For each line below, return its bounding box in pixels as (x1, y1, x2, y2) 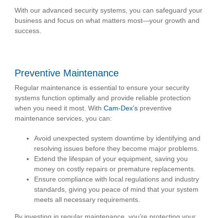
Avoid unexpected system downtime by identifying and (34, 134, 200, 143)
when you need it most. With (15, 104, 104, 112)
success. (15, 27, 41, 35)
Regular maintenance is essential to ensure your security (15, 84, 189, 92)
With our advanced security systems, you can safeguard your (15, 6, 202, 15)
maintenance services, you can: (15, 114, 112, 123)
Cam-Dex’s (104, 104, 138, 112)
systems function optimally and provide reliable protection (15, 94, 191, 102)
